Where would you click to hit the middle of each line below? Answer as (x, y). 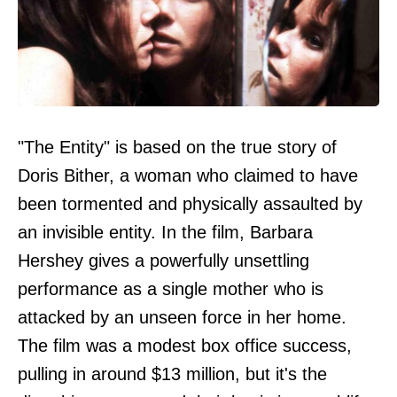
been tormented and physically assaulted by (190, 204)
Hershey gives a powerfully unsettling (163, 261)
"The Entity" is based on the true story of (177, 147)
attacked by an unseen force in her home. (182, 317)
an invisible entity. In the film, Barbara (165, 232)
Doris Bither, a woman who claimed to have (188, 175)
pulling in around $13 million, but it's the (172, 374)
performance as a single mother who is (171, 289)
